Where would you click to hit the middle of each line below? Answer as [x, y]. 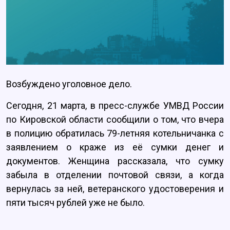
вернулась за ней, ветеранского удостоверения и [115, 189]
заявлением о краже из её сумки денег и [115, 147]
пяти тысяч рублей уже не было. [75, 203]
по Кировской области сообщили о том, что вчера [115, 120]
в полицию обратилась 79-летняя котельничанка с [115, 133]
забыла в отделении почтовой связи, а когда [115, 175]
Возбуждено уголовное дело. [69, 84]
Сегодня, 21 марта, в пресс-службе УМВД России [115, 106]
